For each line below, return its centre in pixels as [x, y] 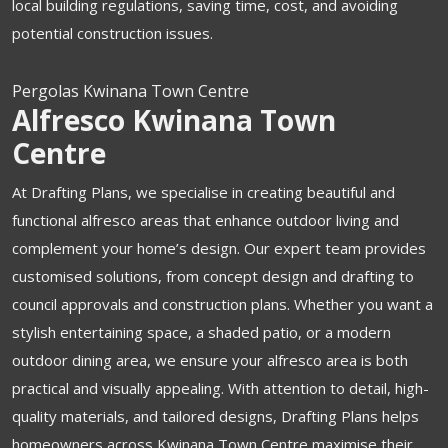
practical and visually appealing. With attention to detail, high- [220, 388]
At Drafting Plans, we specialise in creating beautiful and [203, 192]
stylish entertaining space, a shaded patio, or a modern [201, 332]
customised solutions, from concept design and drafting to [213, 276]
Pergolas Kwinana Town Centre [130, 91]
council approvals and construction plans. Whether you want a [222, 304]
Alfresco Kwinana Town [174, 120]
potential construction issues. [112, 33]
